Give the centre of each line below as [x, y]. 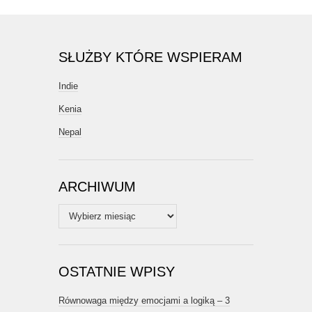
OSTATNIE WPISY [117, 272]
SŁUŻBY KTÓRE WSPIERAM [150, 57]
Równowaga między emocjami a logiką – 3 [144, 301]
